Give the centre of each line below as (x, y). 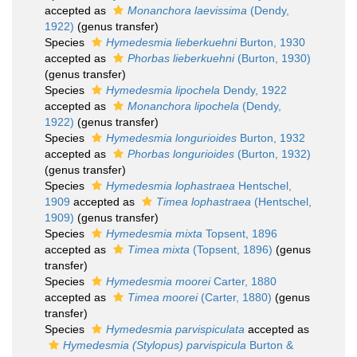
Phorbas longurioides (181, 154)
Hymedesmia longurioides (171, 138)
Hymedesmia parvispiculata (175, 329)
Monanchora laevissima (187, 10)
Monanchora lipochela (183, 106)
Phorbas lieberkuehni (181, 58)
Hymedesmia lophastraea (171, 186)
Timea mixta (159, 249)
